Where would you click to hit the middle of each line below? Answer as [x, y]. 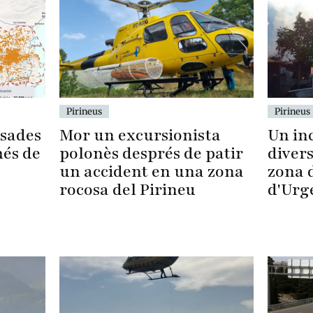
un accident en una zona [152, 172]
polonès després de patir [152, 154]
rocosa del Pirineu [128, 190]
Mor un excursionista [140, 136]
